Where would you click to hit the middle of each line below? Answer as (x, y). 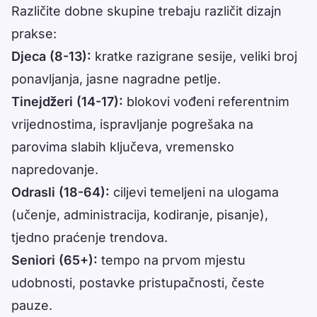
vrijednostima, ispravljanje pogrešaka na (132, 125)
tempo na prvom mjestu (172, 260)
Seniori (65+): (54, 260)
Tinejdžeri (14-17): (67, 102)
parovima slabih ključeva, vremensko (123, 147)
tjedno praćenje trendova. (90, 238)
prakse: (34, 34)
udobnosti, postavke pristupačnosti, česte (138, 283)
